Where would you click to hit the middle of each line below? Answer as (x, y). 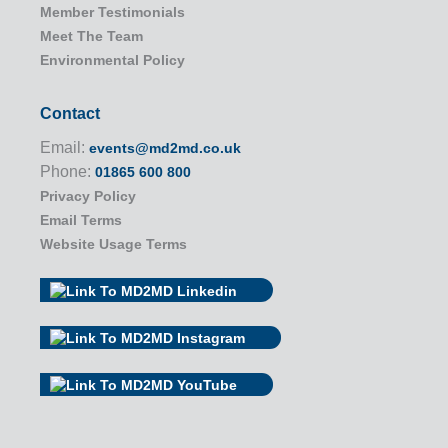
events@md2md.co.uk (165, 148)
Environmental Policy (112, 60)
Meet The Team (91, 36)
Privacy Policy (88, 196)
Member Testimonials (112, 12)
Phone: (67, 172)
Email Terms (81, 220)
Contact (70, 114)
